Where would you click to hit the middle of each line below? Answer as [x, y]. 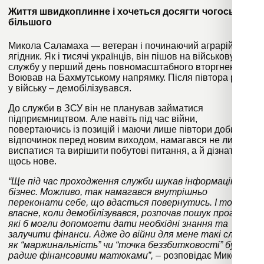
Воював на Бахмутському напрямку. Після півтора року [129, 77]
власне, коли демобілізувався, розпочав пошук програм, [131, 213]
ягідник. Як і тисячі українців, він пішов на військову [121, 56]
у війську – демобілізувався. [71, 88]
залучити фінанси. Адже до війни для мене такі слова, [130, 234]
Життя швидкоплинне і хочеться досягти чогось [121, 12]
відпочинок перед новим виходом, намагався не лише [127, 140]
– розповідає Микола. [201, 255]
